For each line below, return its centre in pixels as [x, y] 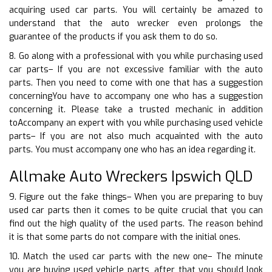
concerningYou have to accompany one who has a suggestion [136, 96]
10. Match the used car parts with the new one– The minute [136, 256]
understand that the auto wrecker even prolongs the [136, 23]
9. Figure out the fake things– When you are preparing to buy [136, 197]
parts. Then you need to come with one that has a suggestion [136, 83]
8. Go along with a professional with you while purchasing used [136, 56]
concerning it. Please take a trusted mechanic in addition [136, 109]
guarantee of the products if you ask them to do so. [113, 36]
